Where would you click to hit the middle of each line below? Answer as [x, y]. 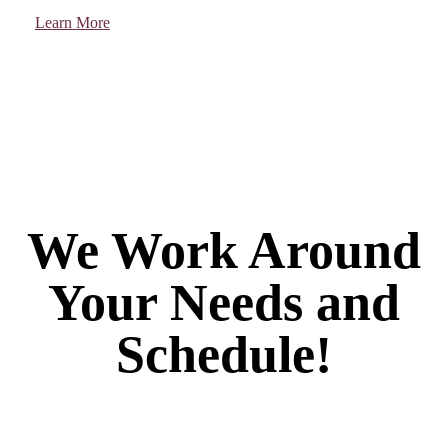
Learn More [72, 23]
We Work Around [224, 250]
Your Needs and [224, 302]
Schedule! [224, 354]
